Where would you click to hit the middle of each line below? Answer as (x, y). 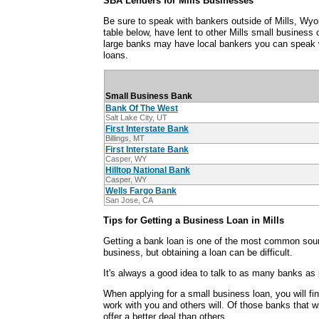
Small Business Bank (149, 96)
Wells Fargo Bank (141, 191)
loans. (116, 55)
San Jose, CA (129, 200)
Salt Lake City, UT (136, 118)
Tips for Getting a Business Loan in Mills (194, 221)
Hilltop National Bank (148, 171)
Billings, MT (125, 138)
